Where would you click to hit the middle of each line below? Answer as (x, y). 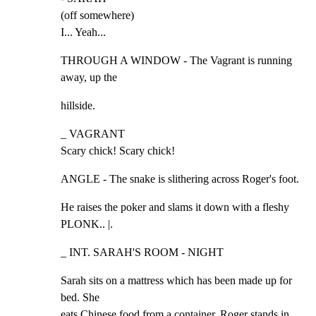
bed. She (80, 297)
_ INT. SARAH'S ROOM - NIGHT (142, 252)
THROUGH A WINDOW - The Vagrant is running (176, 60)
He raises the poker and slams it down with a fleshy (175, 207)
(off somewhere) (97, 15)
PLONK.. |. (87, 224)
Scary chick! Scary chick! (118, 150)
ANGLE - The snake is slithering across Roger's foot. (180, 178)
